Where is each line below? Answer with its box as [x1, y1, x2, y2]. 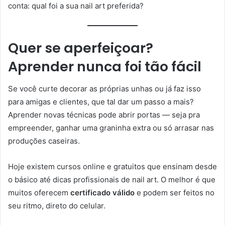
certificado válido [70, 188, 135, 198]
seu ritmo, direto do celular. [8, 201, 105, 211]
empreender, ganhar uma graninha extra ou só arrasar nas [8, 123, 214, 133]
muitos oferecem [8, 188, 70, 198]
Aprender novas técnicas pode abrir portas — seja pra [8, 110, 200, 120]
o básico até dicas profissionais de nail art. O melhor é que [8, 175, 215, 185]
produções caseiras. [8, 136, 80, 146]
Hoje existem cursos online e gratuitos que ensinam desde [8, 162, 217, 172]
